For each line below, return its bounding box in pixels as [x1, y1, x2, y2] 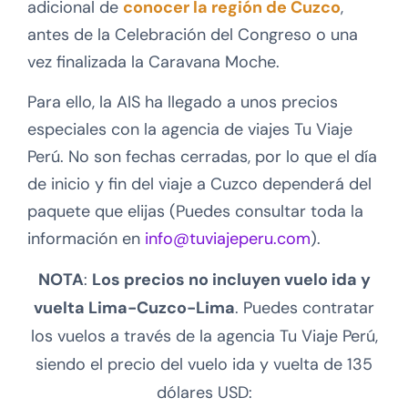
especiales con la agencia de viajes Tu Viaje [27, 118, 352, 141]
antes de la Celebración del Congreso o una [27, 23, 358, 46]
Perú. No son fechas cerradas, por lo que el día [27, 146, 377, 168]
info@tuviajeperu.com [145, 228, 311, 250]
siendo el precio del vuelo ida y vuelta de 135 [36, 353, 372, 376]
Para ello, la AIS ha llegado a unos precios [27, 91, 338, 114]
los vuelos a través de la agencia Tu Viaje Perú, [30, 325, 378, 348]
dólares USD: [156, 382, 252, 404]
